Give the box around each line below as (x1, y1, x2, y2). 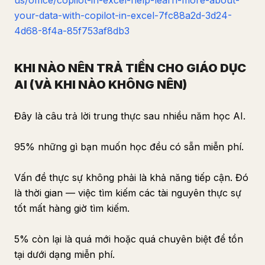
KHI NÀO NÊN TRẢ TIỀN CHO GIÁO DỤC (14, 61, 246, 75)
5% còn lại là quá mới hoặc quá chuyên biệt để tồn (14, 233, 243, 245)
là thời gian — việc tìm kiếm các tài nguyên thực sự (14, 187, 241, 199)
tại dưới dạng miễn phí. (14, 248, 115, 260)
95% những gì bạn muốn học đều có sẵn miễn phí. (14, 141, 244, 153)
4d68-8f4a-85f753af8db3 (14, 25, 130, 37)
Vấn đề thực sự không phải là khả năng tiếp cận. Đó (14, 172, 248, 183)
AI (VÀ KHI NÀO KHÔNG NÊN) (14, 77, 187, 92)
